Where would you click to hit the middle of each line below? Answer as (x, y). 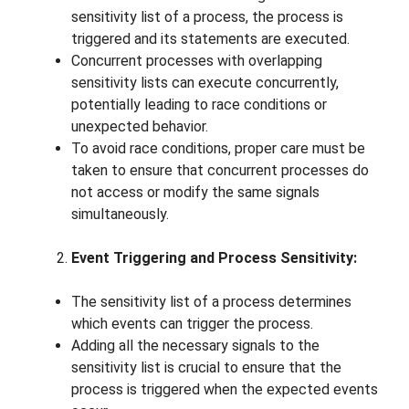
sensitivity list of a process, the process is (207, 17)
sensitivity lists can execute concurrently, (205, 83)
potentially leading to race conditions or (199, 105)
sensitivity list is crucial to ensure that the (206, 368)
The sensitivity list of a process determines (211, 302)
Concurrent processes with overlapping (197, 61)
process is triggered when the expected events (225, 390)
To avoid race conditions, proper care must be (218, 149)
